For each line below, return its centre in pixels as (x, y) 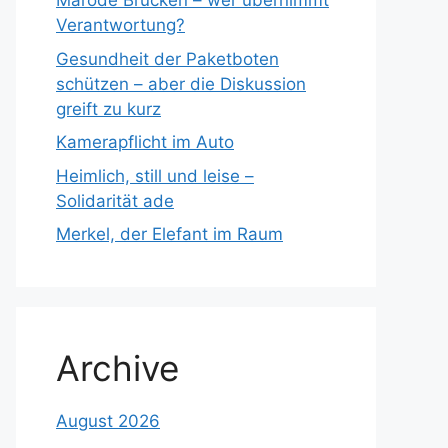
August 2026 (108, 421)
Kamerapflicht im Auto (145, 142)
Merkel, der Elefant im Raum (169, 234)
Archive (117, 368)
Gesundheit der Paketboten (167, 58)
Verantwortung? (120, 25)
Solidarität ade (115, 200)
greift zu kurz (108, 108)
